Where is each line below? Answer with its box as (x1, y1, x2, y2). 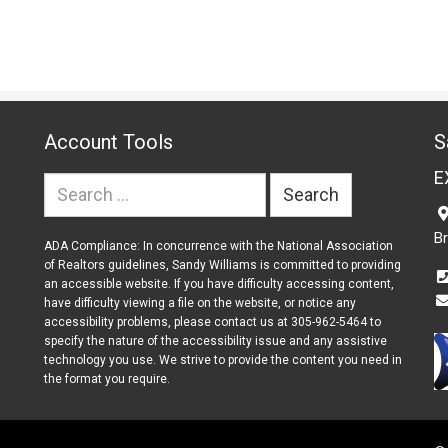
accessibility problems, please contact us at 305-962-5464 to (44, 314, 381, 329)
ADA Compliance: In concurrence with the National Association (44, 238, 393, 253)
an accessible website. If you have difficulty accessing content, (44, 276, 394, 291)
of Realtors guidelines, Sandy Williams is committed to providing (44, 257, 401, 272)
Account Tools (44, 129, 173, 154)
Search (43, 174, 89, 193)
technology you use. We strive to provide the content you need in (44, 352, 402, 367)
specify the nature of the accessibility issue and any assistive (44, 333, 387, 348)
